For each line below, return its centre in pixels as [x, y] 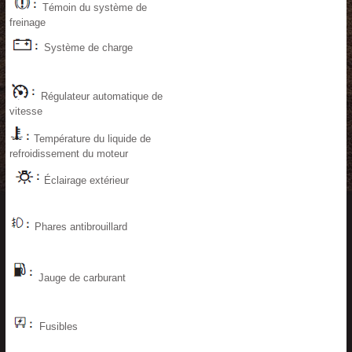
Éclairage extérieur [85, 180]
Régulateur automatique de [100, 96]
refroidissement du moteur [69, 154]
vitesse [26, 111]
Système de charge [87, 48]
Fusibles [57, 326]
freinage [27, 22]
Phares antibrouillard [79, 227]
